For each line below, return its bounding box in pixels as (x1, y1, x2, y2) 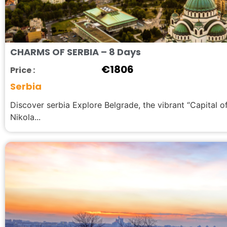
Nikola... (10, 111, 41, 122)
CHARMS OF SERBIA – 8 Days (10, 45, 141, 58)
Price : (10, 64, 35, 76)
